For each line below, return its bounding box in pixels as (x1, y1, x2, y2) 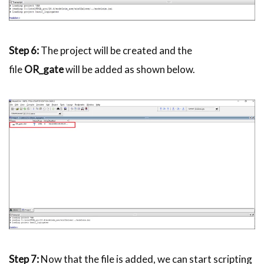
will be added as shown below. (64, 63, 197, 76)
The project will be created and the (39, 44, 192, 57)
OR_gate (22, 63, 64, 76)
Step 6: (9, 44, 39, 57)
